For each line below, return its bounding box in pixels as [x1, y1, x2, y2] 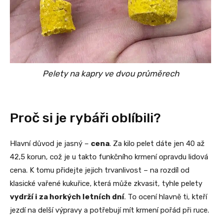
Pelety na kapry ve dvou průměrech [42, 69, 179, 79]
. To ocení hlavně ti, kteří [124, 192, 207, 202]
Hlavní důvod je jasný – [10, 139, 91, 148]
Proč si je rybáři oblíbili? [10, 110, 161, 126]
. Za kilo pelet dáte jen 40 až [110, 139, 205, 148]
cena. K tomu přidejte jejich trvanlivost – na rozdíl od [10, 166, 189, 175]
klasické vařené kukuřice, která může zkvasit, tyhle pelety [10, 179, 202, 188]
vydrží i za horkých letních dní [10, 192, 124, 202]
